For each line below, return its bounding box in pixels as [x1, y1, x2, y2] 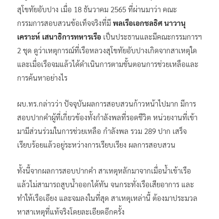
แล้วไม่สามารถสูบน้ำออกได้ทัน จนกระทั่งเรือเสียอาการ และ [17, 179, 194, 189]
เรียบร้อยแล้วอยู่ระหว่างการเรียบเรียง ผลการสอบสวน [17, 139, 175, 149]
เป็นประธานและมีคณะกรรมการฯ [101, 31, 202, 41]
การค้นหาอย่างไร [17, 72, 67, 82]
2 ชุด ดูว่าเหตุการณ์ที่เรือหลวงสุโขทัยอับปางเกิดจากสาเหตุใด [17, 45, 197, 55]
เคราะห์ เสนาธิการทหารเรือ [17, 31, 101, 41]
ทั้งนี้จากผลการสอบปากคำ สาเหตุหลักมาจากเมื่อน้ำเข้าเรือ [17, 165, 191, 175]
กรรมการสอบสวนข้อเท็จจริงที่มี [17, 18, 113, 27]
